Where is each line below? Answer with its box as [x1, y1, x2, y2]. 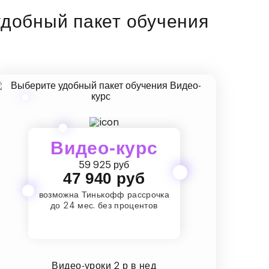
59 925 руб [79, 160, 130, 170]
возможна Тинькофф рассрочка [38, 190, 170, 199]
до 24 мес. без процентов [50, 201, 158, 210]
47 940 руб [63, 169, 145, 187]
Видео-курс [50, 138, 158, 158]
